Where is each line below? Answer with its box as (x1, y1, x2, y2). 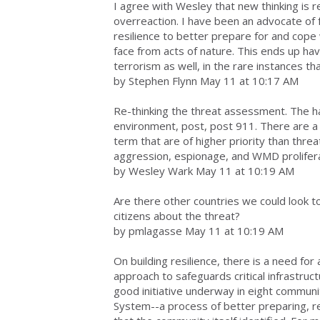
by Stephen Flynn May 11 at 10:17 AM (114, 74, 299, 88)
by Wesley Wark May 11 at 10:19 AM (114, 164, 294, 178)
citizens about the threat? (114, 209, 240, 223)
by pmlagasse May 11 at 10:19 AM (114, 224, 284, 238)
